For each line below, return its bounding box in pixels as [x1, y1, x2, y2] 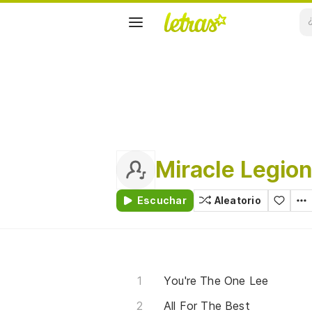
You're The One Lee [164, 274, 269, 288]
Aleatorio [214, 194, 261, 206]
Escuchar [137, 194, 187, 206]
